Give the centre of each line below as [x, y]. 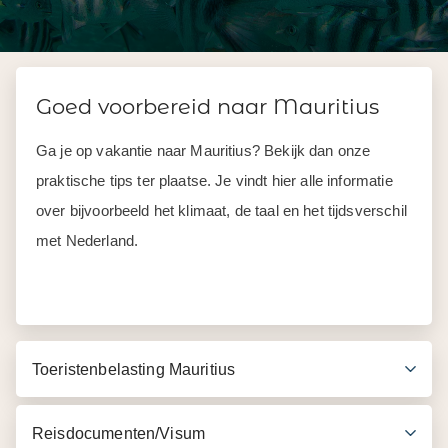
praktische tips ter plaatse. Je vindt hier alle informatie [214, 180]
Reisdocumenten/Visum [118, 433]
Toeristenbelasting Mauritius [134, 369]
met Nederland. [87, 240]
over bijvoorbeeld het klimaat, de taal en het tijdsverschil [221, 210]
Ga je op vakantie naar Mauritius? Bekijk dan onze [203, 150]
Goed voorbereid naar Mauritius [207, 106]
